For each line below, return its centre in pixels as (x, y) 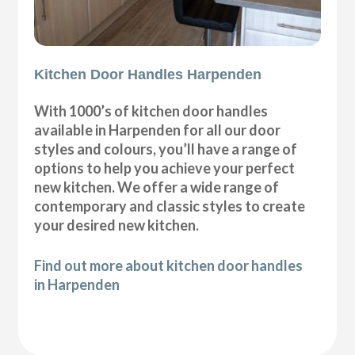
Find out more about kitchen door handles (169, 265)
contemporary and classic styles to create (170, 206)
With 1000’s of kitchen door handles (151, 111)
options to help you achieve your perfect (165, 168)
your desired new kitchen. (117, 225)
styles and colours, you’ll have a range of (166, 149)
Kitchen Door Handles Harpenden (148, 74)
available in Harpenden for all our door (158, 130)
